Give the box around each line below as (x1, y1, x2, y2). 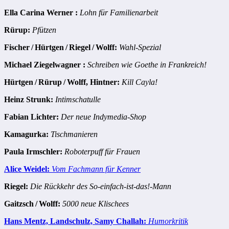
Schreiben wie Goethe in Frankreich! (87, 60, 207, 70)
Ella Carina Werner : (4, 8, 78, 17)
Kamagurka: (4, 130, 49, 139)
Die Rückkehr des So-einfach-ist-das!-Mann (30, 182, 171, 191)
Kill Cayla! (122, 78, 157, 87)
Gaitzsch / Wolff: (4, 199, 60, 209)
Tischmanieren (51, 130, 98, 139)
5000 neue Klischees (62, 199, 129, 209)
